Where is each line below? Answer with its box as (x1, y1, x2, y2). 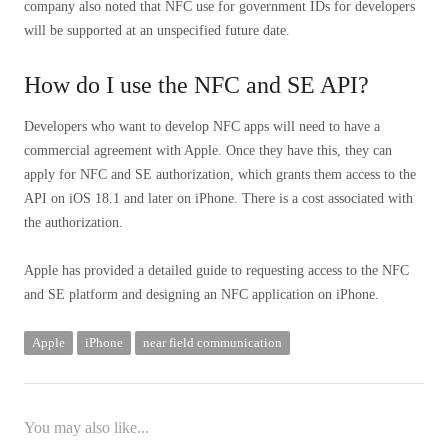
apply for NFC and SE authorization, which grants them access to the (24, 167, 416, 183)
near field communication (143, 335, 282, 351)
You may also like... (24, 419, 149, 437)
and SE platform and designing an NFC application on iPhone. (24, 287, 379, 303)
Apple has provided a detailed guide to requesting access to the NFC (24, 263, 409, 279)
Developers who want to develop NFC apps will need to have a (24, 119, 380, 135)
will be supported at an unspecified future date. (24, 23, 290, 39)
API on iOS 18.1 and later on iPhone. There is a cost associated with (24, 191, 413, 207)
